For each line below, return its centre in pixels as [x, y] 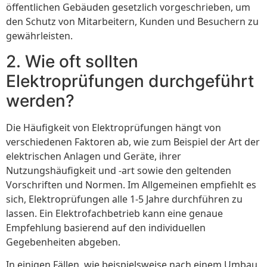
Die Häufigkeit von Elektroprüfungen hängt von [114, 127]
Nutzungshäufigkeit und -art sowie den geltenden [119, 170]
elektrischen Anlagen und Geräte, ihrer [94, 156]
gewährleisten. [39, 36]
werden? [40, 100]
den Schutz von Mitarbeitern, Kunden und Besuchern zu [132, 22]
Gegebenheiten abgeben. [63, 242]
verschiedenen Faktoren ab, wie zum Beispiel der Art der [133, 142]
